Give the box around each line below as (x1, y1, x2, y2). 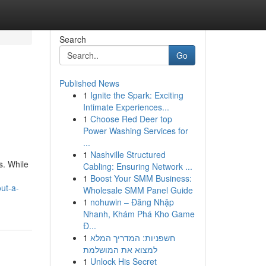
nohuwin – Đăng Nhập (90, 196, 174, 208)
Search (59, 33, 86, 45)
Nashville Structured (90, 148, 166, 160)
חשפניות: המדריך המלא (90, 232, 175, 243)
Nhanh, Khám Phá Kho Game (83, 208, 195, 220)
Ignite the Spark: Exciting (90, 89, 183, 101)
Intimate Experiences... (83, 101, 169, 113)
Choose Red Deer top (90, 113, 172, 125)
